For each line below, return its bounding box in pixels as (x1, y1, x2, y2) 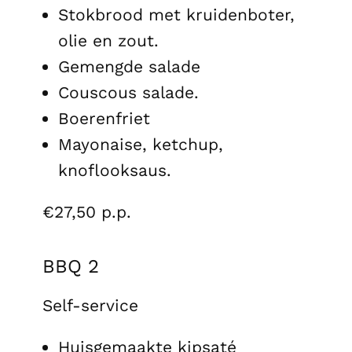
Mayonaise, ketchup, (58, 134, 223, 154)
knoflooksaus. (58, 159, 171, 180)
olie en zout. (58, 30, 159, 50)
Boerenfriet (58, 108, 150, 128)
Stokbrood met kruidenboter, (58, 4, 295, 24)
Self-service (42, 295, 138, 315)
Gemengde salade (58, 56, 200, 76)
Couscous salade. (58, 82, 199, 102)
